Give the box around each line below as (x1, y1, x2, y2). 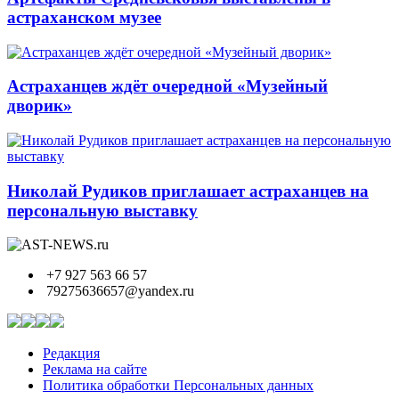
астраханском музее (7, 7, 161, 27)
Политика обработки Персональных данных (43, 378, 313, 394)
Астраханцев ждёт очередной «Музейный (7, 77, 328, 96)
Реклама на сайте (43, 362, 147, 378)
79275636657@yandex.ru (43, 283, 194, 299)
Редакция (43, 346, 100, 362)
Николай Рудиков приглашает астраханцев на (7, 181, 369, 200)
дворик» (7, 96, 72, 116)
